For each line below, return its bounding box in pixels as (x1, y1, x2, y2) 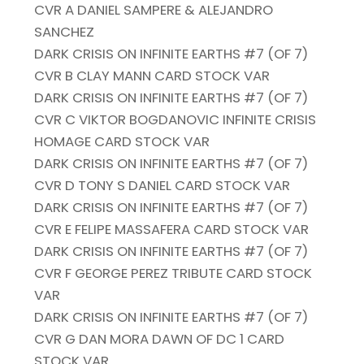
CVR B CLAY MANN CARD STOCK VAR (34, 66, 271, 86)
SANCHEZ (34, 22, 95, 42)
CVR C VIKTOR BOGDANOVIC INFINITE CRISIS (34, 110, 317, 130)
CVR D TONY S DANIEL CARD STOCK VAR (34, 175, 291, 196)
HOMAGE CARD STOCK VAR (34, 132, 210, 152)
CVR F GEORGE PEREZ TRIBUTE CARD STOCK (34, 263, 313, 284)
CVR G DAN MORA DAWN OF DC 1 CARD (34, 329, 285, 349)
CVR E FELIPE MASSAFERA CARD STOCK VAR (34, 219, 310, 240)
